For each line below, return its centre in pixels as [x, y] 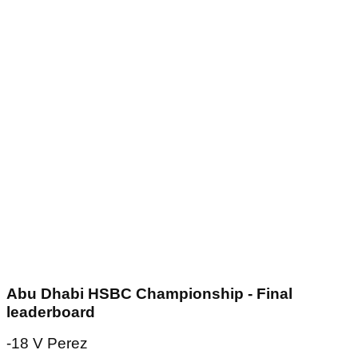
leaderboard [51, 312]
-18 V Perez [47, 344]
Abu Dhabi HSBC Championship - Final [149, 294]
